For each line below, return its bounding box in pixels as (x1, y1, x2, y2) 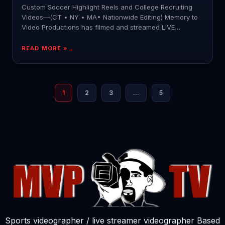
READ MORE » (22, 45, 68, 52)
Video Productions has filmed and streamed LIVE (22, 23, 175, 32)
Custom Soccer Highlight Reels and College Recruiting (22, 3, 192, 12)
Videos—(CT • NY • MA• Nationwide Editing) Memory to (22, 13, 198, 22)
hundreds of (22, 33, 60, 42)
